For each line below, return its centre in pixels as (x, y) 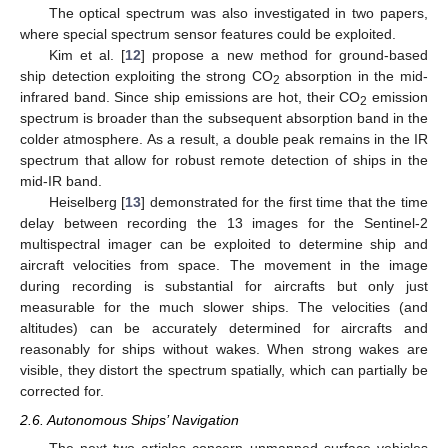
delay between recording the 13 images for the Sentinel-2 (224, 223)
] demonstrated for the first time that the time (285, 202)
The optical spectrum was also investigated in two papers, (238, 13)
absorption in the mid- (354, 76)
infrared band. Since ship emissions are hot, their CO (190, 97)
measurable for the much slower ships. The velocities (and (224, 307)
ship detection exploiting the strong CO (146, 76)
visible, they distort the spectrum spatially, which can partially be (224, 370)
